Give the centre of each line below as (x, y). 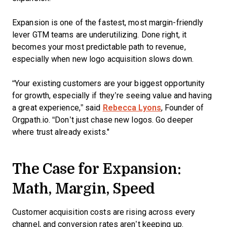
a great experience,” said (58, 108)
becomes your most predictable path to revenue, (99, 47)
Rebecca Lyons (132, 108)
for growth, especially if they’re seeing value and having (112, 96)
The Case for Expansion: (97, 168)
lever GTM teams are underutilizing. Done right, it (100, 35)
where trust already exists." (61, 132)
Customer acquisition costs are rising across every (104, 212)
